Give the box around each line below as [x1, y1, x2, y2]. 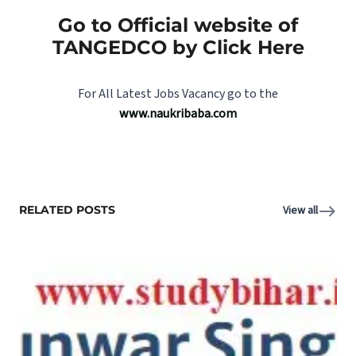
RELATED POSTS [19, 202, 115, 217]
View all [283, 202, 318, 219]
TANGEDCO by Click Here [52, 35, 304, 59]
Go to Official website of [58, 13, 298, 37]
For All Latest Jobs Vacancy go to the [78, 84, 278, 103]
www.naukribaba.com [119, 104, 237, 122]
